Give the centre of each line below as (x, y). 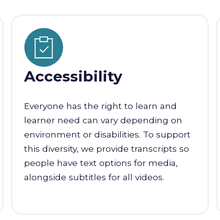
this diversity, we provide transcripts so (106, 149)
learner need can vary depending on (103, 120)
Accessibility (73, 77)
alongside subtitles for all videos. (94, 177)
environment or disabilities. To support (107, 135)
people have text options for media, (101, 163)
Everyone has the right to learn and (100, 106)
